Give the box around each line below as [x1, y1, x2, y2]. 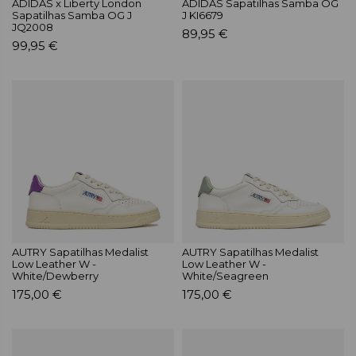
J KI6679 [181, 8, 223, 21]
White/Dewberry [12, 269, 99, 283]
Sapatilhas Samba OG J [12, 8, 132, 21]
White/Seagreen [181, 269, 269, 283]
